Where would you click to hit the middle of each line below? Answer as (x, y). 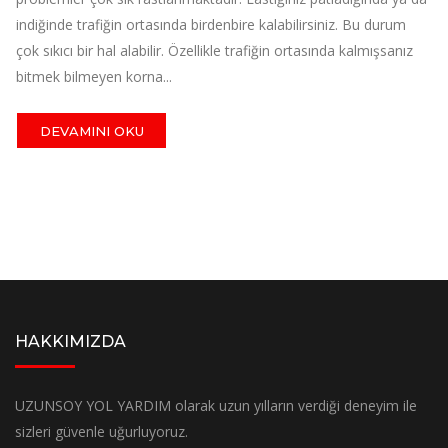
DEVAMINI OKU (91, 130)
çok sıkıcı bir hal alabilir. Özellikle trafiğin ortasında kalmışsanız (214, 51)
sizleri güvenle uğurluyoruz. (101, 432)
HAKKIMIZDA (70, 342)
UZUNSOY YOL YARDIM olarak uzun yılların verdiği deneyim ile (216, 406)
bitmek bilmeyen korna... (94, 77)
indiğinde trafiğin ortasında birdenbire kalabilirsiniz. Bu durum (211, 25)
